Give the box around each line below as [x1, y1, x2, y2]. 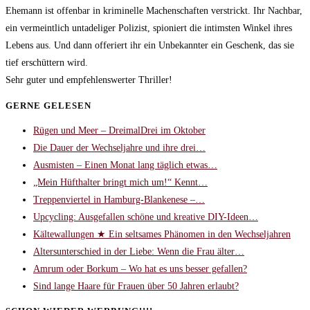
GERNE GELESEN [6, 100, 91, 111]
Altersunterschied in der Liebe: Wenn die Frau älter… [33, 246, 244, 257]
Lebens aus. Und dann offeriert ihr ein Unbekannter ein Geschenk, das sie [6, 40, 294, 51]
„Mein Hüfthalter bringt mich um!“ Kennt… [33, 176, 208, 188]
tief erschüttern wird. [6, 57, 88, 69]
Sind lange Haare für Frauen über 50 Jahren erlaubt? [33, 280, 239, 291]
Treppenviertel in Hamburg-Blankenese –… [33, 194, 205, 205]
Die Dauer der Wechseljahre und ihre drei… [33, 142, 206, 153]
